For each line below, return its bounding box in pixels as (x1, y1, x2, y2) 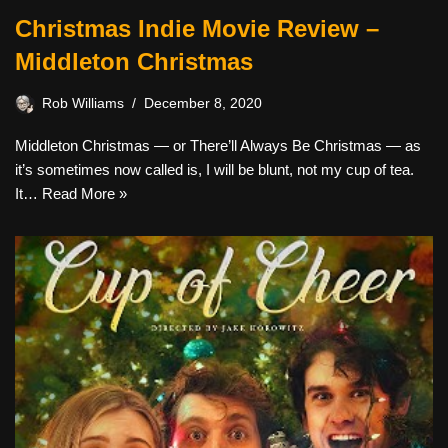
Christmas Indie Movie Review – (15, 14, 379, 42)
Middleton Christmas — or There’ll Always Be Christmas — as (15, 136, 421, 154)
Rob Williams (42, 95, 124, 111)
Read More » (42, 184, 127, 202)
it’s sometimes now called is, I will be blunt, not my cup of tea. (15, 160, 414, 178)
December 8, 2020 (144, 95, 262, 111)
